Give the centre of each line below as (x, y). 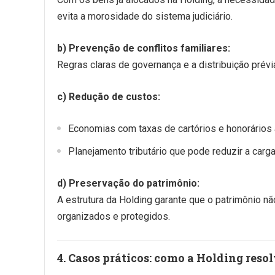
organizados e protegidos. (114, 216)
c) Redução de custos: (109, 97)
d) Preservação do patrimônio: (128, 183)
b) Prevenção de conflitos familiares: (144, 48)
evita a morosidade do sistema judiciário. (145, 16)
